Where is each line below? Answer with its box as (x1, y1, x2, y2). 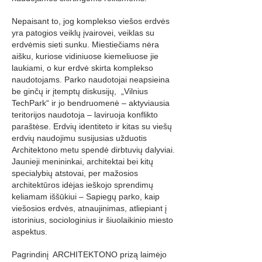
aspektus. (12, 227, 47, 236)
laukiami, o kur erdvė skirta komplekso (12, 63, 153, 73)
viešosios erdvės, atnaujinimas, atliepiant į (12, 204, 167, 213)
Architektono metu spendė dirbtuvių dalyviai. (12, 145, 175, 154)
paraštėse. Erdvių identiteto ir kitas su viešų (12, 122, 172, 131)
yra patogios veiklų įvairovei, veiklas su (12, 28, 154, 37)
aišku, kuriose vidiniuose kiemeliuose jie (12, 51, 158, 61)
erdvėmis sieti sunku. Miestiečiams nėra (12, 40, 159, 49)
